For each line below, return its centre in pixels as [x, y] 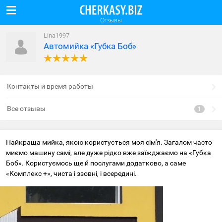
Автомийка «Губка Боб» [90, 46]
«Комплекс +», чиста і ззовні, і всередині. [71, 173]
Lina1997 [56, 35]
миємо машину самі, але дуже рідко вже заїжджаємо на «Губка [109, 153]
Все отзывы [26, 109]
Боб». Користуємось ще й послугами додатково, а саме [96, 163]
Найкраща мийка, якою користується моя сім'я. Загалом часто [109, 142]
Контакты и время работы [50, 86]
